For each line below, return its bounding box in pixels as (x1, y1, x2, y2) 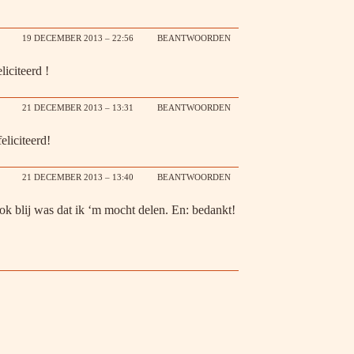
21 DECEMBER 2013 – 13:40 (22, 172, 134, 183)
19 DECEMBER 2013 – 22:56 (22, 33, 134, 43)
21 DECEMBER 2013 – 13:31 (22, 103, 134, 113)
